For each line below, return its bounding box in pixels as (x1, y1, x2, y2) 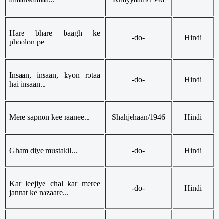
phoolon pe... (9, 37, 50, 46)
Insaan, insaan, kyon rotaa (9, 70, 100, 79)
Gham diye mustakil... (9, 146, 77, 154)
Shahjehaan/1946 (111, 112, 165, 121)
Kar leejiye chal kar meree (9, 179, 100, 188)
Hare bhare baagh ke (9, 28, 100, 37)
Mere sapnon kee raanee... (9, 112, 90, 121)
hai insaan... (9, 79, 46, 88)
